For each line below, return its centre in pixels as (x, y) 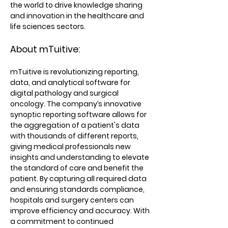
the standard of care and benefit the (77, 168)
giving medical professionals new (70, 147)
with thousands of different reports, (74, 136)
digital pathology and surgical (64, 93)
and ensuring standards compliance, (77, 189)
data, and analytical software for (70, 82)
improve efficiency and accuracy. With (80, 211)
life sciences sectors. (48, 26)
